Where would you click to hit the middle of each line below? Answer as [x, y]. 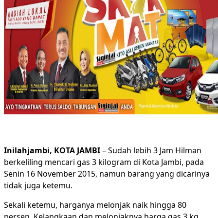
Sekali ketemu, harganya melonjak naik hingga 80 [95, 205]
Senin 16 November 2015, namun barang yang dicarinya [107, 174]
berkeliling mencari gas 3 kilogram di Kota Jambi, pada [104, 162]
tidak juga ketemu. [38, 185]
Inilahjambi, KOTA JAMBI [52, 150]
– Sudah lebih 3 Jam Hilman [151, 150]
